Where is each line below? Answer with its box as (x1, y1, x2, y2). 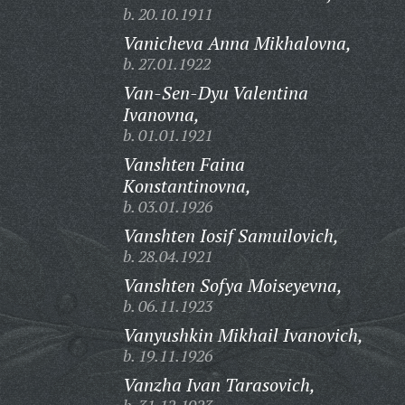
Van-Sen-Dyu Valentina (122, 80, 308, 105)
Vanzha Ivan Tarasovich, (122, 372, 316, 397)
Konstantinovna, (122, 174, 251, 198)
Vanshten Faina (122, 152, 245, 176)
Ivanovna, (122, 102, 200, 127)
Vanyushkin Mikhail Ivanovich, (122, 323, 363, 347)
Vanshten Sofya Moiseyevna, (122, 273, 343, 297)
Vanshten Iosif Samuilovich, (122, 223, 339, 248)
